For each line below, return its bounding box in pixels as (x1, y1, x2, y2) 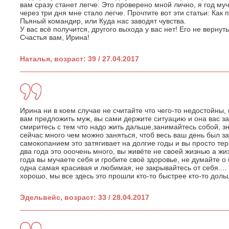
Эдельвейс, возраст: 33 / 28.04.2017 (20, 193, 149, 201)
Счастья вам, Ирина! (20, 33, 89, 41)
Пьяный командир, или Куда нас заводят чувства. (20, 16, 186, 25)
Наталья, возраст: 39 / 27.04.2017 (20, 54, 139, 63)
